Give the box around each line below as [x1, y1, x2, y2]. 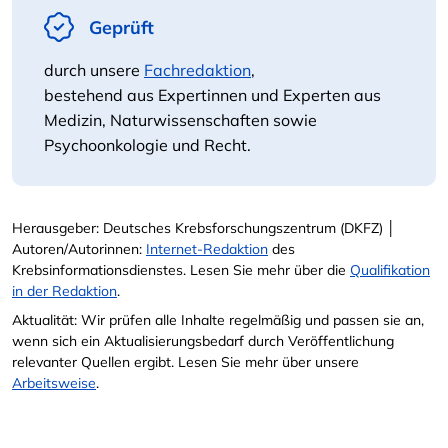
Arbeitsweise [12, 373, 96, 392]
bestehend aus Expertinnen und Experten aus [44, 84, 381, 105]
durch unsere [44, 59, 144, 80]
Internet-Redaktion [146, 239, 268, 258]
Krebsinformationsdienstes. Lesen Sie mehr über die [12, 260, 350, 279]
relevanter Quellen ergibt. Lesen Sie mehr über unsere [12, 352, 359, 371]
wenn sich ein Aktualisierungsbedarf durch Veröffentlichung [12, 331, 394, 350]
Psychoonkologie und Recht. [44, 134, 251, 155]
